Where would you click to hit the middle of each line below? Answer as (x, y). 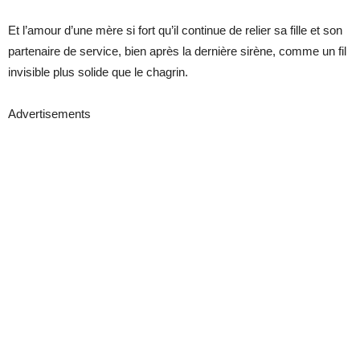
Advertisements (49, 113)
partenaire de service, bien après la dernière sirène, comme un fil (177, 51)
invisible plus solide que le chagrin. (98, 72)
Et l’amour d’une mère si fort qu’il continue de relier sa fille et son (175, 30)
